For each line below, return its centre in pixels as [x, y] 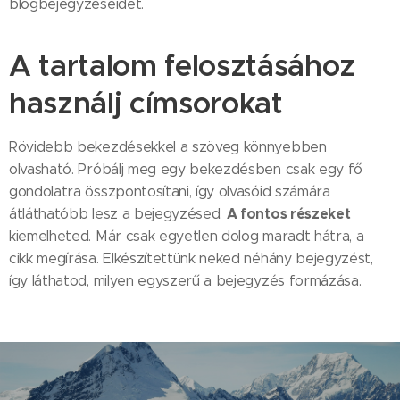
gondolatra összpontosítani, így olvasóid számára [170, 192]
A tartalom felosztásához [183, 66]
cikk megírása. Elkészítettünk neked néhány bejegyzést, [191, 258]
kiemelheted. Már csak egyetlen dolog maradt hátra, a [187, 236]
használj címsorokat [146, 103]
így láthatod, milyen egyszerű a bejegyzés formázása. [185, 281]
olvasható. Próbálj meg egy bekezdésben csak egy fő [186, 169]
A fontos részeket [288, 214]
